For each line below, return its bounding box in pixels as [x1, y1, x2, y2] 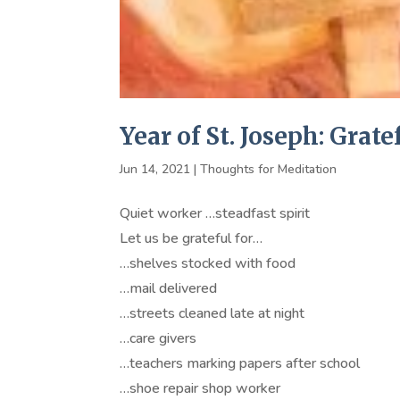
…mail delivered [120, 279, 218, 299]
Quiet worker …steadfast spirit [120, 204, 311, 224]
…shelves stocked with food [120, 254, 296, 274]
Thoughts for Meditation [200, 161, 337, 179]
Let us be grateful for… [120, 229, 263, 249]
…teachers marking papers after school [120, 354, 361, 374]
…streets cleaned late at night [120, 304, 305, 324]
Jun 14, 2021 [120, 161, 191, 179]
